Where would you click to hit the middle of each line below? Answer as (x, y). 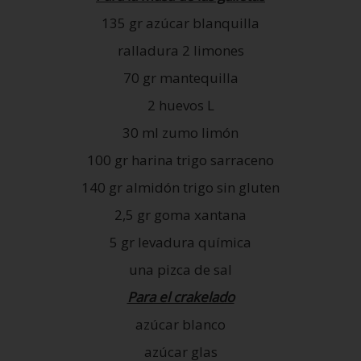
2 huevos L (180, 105)
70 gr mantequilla (180, 77)
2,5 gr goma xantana (180, 214)
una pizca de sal (180, 269)
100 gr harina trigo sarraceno (180, 160)
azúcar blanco (180, 324)
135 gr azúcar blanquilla (180, 23)
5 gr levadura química (180, 242)
